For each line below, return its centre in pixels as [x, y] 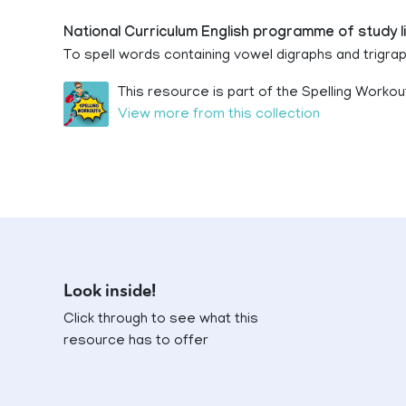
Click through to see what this [161, 320]
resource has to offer [136, 342]
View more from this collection [219, 115]
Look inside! [110, 291]
